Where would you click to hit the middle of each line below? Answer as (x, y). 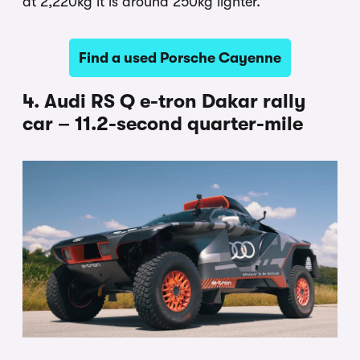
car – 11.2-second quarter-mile (163, 123)
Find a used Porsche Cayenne (180, 57)
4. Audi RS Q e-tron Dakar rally (164, 101)
